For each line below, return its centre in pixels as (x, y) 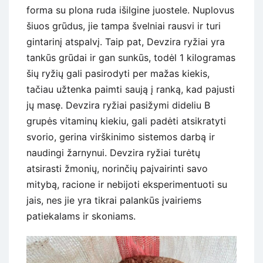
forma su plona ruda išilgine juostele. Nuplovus (130, 10)
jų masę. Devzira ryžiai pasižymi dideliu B (118, 105)
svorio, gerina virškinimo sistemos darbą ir (121, 137)
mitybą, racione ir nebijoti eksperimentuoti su (127, 185)
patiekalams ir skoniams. (81, 216)
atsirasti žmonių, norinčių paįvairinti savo (117, 169)
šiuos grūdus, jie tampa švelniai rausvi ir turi (124, 26)
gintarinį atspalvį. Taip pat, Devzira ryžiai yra (126, 42)
